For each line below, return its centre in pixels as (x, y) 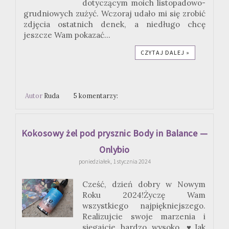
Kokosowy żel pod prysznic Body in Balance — (114, 133)
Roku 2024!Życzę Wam (144, 195)
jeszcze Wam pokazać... (67, 35)
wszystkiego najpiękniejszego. (144, 205)
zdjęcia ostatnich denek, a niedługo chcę (114, 25)
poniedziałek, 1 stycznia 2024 (114, 161)
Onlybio (114, 149)
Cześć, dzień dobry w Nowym (144, 184)
